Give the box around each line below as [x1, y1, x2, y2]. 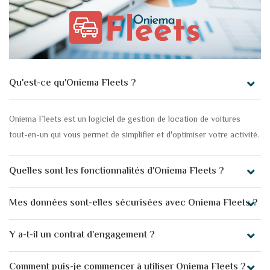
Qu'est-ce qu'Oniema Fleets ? [9, 76, 136, 91]
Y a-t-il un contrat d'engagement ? [9, 228, 154, 243]
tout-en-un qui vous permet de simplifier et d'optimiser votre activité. [9, 129, 259, 142]
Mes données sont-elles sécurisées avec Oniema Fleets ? [9, 196, 257, 211]
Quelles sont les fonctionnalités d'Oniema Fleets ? [9, 164, 224, 179]
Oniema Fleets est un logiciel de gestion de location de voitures [9, 113, 240, 127]
